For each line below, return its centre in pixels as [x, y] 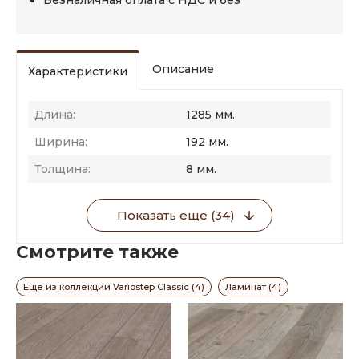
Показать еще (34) [175, 215]
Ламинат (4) [253, 287]
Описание [183, 69]
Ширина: [61, 142]
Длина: [55, 115]
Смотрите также [97, 252]
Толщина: [63, 169]
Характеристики [78, 71]
